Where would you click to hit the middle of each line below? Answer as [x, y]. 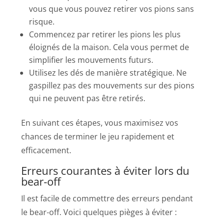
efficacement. [46, 150]
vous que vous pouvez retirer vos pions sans [112, 9]
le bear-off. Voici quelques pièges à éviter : [99, 212]
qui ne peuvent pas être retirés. [87, 98]
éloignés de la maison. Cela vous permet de [109, 47]
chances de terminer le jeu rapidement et [98, 136]
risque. [42, 21]
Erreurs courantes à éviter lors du [106, 170]
